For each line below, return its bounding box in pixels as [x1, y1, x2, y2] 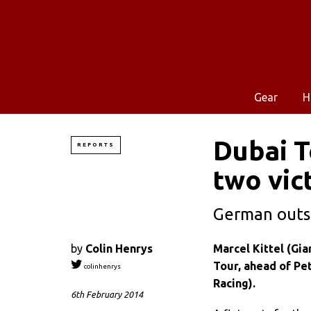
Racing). [213, 276, 255, 289]
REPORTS [77, 141, 115, 148]
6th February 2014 [71, 289, 143, 300]
